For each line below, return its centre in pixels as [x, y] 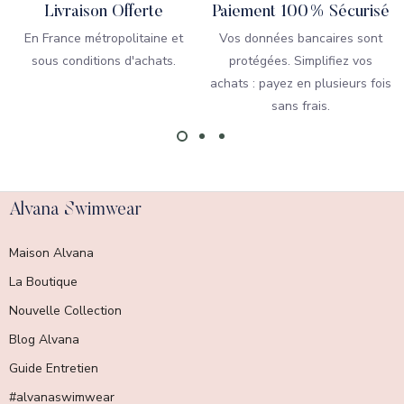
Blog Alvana [44, 340]
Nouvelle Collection [65, 311]
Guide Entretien [54, 368]
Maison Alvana [51, 253]
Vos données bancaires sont [301, 38]
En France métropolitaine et [103, 38]
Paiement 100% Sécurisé [301, 13]
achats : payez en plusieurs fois [301, 83]
